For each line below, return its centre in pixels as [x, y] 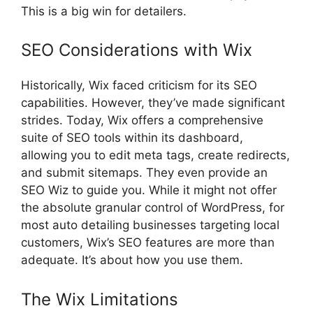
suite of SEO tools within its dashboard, [132, 138]
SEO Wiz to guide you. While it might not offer [149, 190]
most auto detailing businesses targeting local [150, 225]
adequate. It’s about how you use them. [132, 260]
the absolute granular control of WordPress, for [153, 208]
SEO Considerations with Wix [137, 50]
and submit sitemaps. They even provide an [144, 173]
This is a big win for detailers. [104, 11]
